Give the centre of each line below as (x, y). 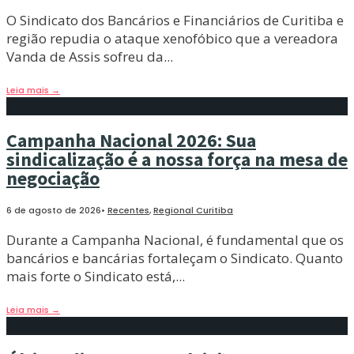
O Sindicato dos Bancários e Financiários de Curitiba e (175, 20)
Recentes (128, 211)
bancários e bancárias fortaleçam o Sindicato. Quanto (175, 258)
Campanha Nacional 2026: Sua (131, 140)
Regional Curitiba (193, 211)
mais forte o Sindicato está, (91, 277)
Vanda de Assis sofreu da (85, 56)
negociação (53, 178)
